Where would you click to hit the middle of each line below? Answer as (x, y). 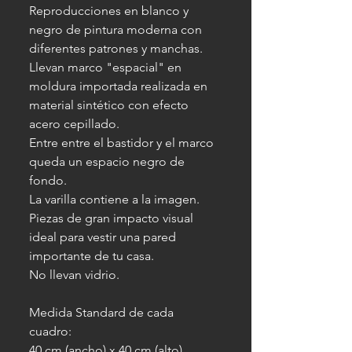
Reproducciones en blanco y (109, 11)
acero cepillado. (74, 124)
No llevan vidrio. (74, 275)
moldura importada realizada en (118, 86)
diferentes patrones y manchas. (116, 48)
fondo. (48, 180)
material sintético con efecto (109, 105)
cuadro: (50, 331)
